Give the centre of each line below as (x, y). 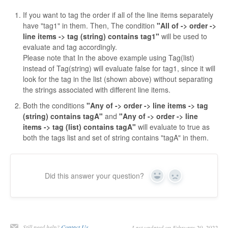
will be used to (183, 36)
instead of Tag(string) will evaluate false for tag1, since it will (119, 68)
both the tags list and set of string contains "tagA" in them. (116, 137)
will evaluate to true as (173, 126)
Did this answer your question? (94, 175)
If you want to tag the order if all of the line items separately (118, 15)
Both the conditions (55, 105)
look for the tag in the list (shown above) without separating (118, 79)
